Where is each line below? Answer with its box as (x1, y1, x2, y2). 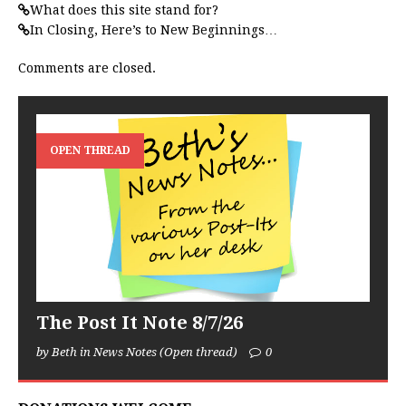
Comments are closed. (18, 61, 156, 76)
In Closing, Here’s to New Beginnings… (30, 23, 277, 38)
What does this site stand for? (30, 3, 218, 18)
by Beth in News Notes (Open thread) (36, 345, 240, 360)
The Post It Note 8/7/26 (36, 312, 243, 334)
